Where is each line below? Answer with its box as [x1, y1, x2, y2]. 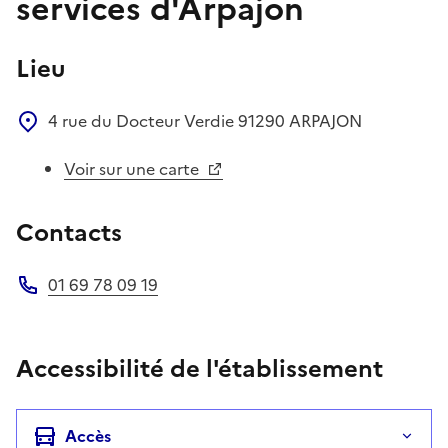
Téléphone [15, 295, 96, 320]
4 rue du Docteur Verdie [48, 108, 238, 133]
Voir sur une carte [64, 156, 203, 181]
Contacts [16, 214, 122, 251]
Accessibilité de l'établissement [16, 350, 383, 387]
